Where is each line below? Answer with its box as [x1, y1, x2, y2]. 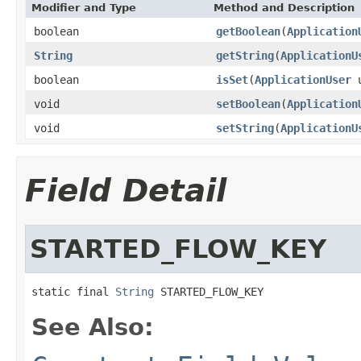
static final [31, 284, 115, 298]
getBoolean [216, 24, 280, 38]
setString [216, 121, 274, 135]
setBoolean [216, 97, 280, 110]
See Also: [31, 313, 154, 341]
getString [216, 48, 274, 62]
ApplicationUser [255, 73, 351, 86]
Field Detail [25, 172, 226, 209]
